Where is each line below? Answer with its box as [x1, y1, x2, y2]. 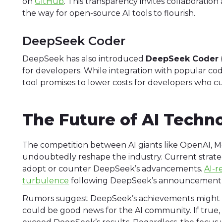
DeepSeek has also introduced [22, 54, 146, 63]
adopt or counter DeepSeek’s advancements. [22, 164, 205, 173]
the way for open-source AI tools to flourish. [22, 8, 196, 18]
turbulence [22, 175, 69, 185]
